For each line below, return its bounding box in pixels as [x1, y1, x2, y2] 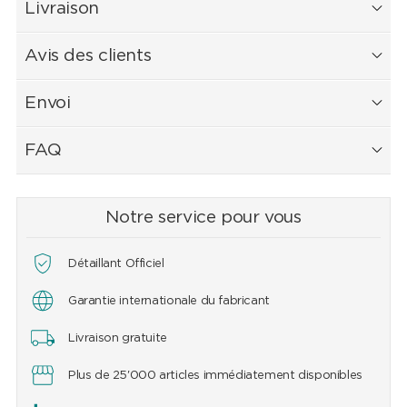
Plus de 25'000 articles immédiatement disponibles [67, 370, 362, 382]
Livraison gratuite [67, 333, 167, 345]
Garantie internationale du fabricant [67, 295, 270, 308]
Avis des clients [25, 47, 152, 65]
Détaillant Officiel [67, 258, 164, 271]
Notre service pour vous [105, 209, 302, 227]
